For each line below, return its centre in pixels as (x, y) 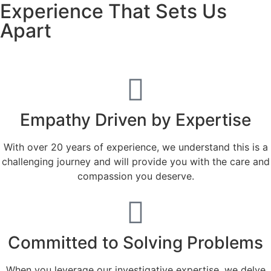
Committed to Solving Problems (135, 243)
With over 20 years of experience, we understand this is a (135, 147)
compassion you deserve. (135, 176)
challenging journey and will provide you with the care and (135, 162)
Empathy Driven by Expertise (135, 120)
